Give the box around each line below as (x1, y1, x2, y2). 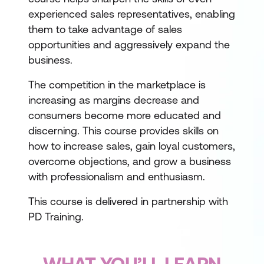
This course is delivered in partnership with (28, 195, 228, 207)
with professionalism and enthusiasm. (28, 170, 205, 183)
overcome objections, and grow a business (28, 155, 231, 167)
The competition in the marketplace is (28, 78, 206, 91)
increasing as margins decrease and (28, 94, 199, 106)
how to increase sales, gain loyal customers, (28, 140, 235, 152)
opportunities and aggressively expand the (28, 38, 230, 51)
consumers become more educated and (28, 109, 221, 121)
